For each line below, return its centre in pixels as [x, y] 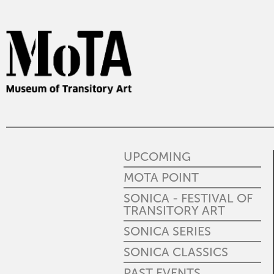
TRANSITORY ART [174, 210]
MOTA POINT [161, 177]
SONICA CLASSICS [176, 252]
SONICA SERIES [167, 231]
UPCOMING [157, 157]
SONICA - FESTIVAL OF [188, 198]
